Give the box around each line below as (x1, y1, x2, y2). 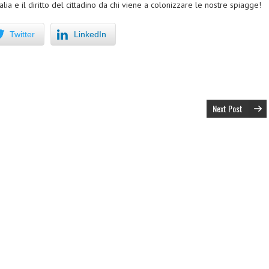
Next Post (213, 102, 243, 115)
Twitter (10, 29, 35, 39)
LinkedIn (74, 29, 106, 39)
